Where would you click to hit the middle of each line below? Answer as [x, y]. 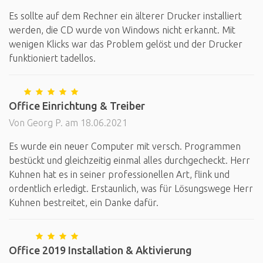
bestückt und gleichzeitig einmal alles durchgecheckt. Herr [129, 160]
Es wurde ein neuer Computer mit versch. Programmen [125, 146]
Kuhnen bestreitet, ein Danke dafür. [84, 203]
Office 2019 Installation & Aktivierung [100, 250]
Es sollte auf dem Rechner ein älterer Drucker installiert [125, 16]
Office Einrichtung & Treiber [77, 106]
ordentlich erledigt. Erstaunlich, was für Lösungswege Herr [131, 188]
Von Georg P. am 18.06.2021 [68, 123]
